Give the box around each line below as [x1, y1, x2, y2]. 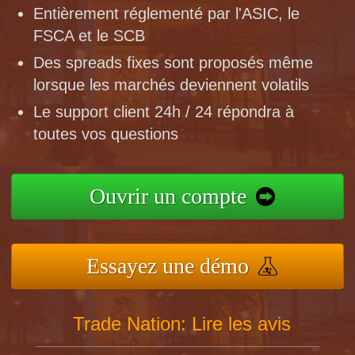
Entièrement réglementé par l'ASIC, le [33, 4, 300, 22]
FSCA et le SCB [33, 26, 146, 44]
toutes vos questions [33, 124, 179, 143]
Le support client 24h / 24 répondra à [33, 102, 295, 120]
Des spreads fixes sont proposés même [33, 53, 314, 71]
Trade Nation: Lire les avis [73, 312, 292, 334]
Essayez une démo [86, 253, 250, 278]
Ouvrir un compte [89, 183, 246, 208]
